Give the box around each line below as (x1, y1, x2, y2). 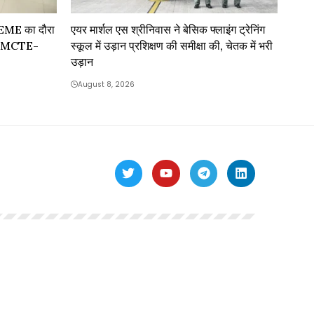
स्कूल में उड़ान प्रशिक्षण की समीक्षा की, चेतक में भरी (71, 39, 273, 53)
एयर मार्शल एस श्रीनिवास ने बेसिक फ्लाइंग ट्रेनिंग (71, 22, 265, 37)
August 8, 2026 (78, 79, 135, 90)
